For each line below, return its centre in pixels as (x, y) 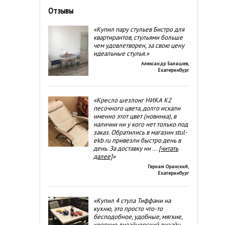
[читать (168, 148)
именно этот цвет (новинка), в (135, 116)
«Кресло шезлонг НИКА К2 (132, 100)
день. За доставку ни (123, 148)
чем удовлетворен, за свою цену (139, 45)
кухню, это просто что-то (128, 209)
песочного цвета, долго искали (137, 108)
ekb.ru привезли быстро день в (137, 140)
